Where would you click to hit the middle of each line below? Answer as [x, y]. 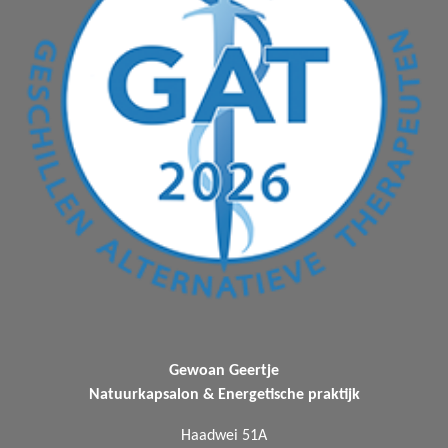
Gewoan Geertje [224, 371]
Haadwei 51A [224, 435]
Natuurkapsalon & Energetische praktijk [224, 395]
